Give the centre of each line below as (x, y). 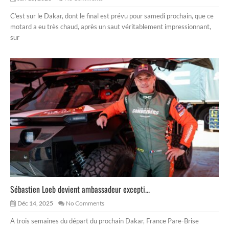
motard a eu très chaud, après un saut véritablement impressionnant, (111, 27)
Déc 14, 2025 (35, 203)
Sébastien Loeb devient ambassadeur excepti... (80, 189)
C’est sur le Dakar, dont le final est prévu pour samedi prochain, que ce (112, 16)
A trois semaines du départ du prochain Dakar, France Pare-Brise (105, 221)
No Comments (85, 203)
